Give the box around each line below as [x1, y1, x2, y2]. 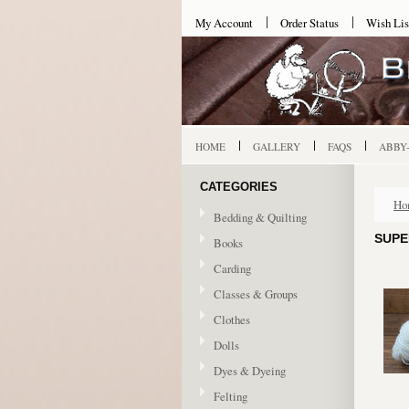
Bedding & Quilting [214, 209, 307, 225]
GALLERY [253, 140, 300, 153]
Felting [214, 388, 247, 404]
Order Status [280, 15, 339, 31]
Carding [214, 260, 251, 277]
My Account [195, 15, 253, 31]
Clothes [214, 311, 250, 328]
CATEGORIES [200, 180, 278, 194]
